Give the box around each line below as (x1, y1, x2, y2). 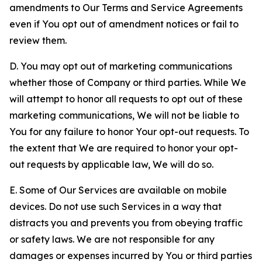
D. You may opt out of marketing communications (9, 60, 232, 72)
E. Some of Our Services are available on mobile (9, 184, 227, 196)
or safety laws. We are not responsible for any (9, 233, 215, 245)
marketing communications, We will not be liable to (9, 109, 239, 121)
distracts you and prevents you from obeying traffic (9, 217, 243, 229)
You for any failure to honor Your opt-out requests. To (9, 126, 249, 137)
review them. (9, 35, 67, 46)
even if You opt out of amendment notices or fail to (9, 18, 239, 30)
